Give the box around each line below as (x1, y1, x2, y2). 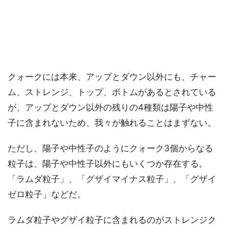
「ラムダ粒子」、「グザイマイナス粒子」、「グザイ (8, 174, 216, 185)
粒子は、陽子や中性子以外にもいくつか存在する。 (8, 158, 208, 169)
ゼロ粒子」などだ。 (8, 189, 86, 200)
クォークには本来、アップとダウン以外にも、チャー (8, 72, 216, 82)
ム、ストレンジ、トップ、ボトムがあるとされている (8, 87, 216, 98)
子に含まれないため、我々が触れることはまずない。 (8, 118, 216, 128)
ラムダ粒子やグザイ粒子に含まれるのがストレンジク (8, 215, 216, 225)
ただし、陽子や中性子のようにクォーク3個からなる (8, 143, 213, 154)
